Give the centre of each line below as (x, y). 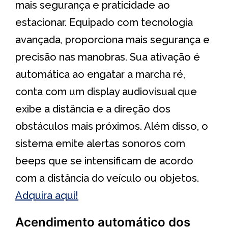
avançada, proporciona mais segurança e (112, 39)
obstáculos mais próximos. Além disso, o (112, 126)
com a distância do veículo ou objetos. (107, 178)
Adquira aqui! (47, 195)
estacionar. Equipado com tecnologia (104, 22)
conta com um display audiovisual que (106, 91)
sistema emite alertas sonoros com (100, 143)
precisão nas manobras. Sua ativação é (108, 57)
